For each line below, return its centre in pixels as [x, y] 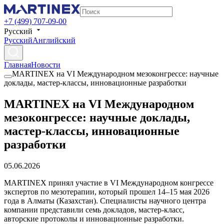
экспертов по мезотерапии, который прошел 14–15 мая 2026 [107, 191]
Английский [54, 40]
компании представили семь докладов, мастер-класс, [94, 209]
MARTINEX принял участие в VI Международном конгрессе [109, 182]
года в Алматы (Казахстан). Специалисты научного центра [105, 200]
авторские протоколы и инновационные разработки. [94, 218]
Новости [46, 65]
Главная [17, 65]
